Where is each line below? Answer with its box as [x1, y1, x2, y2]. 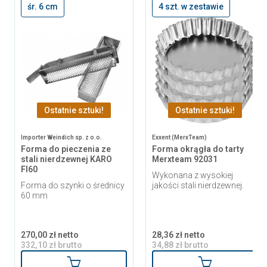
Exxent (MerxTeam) [152, 134, 207, 141]
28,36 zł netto [152, 230, 205, 240]
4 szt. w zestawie [159, 2, 223, 12]
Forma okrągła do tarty [152, 144, 244, 154]
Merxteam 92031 [152, 154, 218, 164]
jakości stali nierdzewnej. [152, 181, 244, 191]
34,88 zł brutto [152, 240, 209, 250]
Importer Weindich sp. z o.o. [21, 134, 102, 141]
